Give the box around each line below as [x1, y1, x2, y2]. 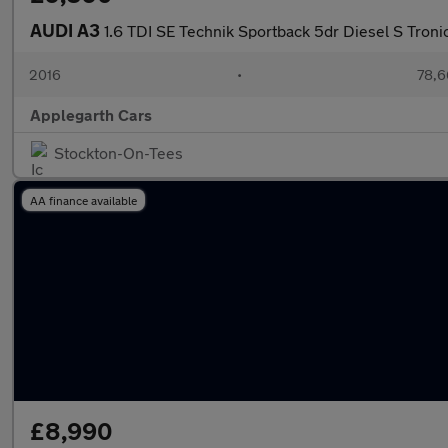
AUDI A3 [30, 19, 104, 41]
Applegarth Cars [30, 105, 152, 124]
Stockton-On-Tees [54, 143, 183, 162]
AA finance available [30, 193, 137, 207]
